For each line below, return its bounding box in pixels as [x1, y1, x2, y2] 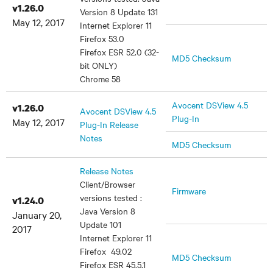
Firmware [172, 185, 206, 197]
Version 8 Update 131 [80, 5, 158, 18]
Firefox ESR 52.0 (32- [80, 46, 159, 58]
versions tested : [80, 191, 142, 204]
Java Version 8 [80, 205, 135, 217]
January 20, [12, 208, 62, 221]
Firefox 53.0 [80, 32, 124, 44]
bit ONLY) [80, 59, 117, 71]
